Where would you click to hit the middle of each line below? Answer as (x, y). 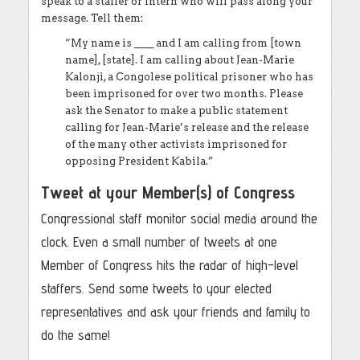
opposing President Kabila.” (139, 161)
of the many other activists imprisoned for (176, 144)
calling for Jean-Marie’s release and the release (187, 127)
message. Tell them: (92, 18)
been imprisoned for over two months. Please (184, 94)
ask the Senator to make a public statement (176, 110)
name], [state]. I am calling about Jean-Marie (180, 60)
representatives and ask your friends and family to (176, 311)
